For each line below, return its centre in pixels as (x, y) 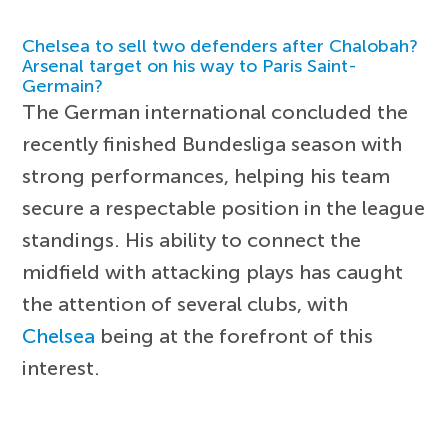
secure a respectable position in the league (224, 207)
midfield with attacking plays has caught (213, 271)
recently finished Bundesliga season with (212, 143)
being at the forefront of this (234, 335)
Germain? (63, 85)
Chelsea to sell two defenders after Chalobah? (220, 45)
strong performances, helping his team (206, 175)
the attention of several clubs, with (185, 303)
